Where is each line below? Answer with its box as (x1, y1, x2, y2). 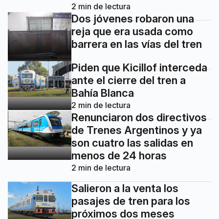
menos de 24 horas (71, 149, 167, 162)
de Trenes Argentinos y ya (71, 123, 202, 136)
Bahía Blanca (71, 86, 134, 99)
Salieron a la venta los (71, 181, 178, 195)
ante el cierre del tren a (71, 73, 186, 87)
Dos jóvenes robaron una (71, 12, 194, 25)
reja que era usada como (71, 24, 193, 38)
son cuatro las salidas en (71, 136, 193, 149)
